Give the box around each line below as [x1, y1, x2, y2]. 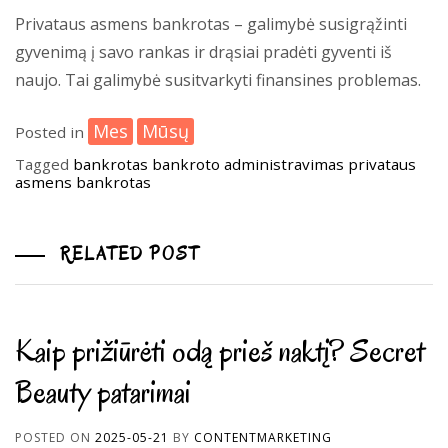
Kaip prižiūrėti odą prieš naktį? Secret [15, 330, 425, 371]
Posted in [15, 122, 88, 142]
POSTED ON [15, 429, 95, 446]
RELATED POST [55, 243, 200, 266]
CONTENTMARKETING [194, 429, 332, 446]
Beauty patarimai [15, 371, 191, 412]
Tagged [15, 154, 73, 174]
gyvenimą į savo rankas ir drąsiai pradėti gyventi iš [15, 41, 392, 63]
